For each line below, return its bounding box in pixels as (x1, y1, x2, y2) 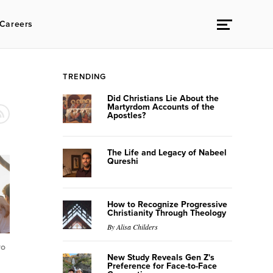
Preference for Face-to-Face (107, 261, 217, 271)
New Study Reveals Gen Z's (107, 252, 214, 263)
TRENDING (62, 72, 107, 82)
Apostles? (107, 110, 146, 121)
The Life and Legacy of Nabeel (107, 147, 227, 158)
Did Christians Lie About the (107, 93, 219, 104)
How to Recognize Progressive (107, 199, 227, 210)
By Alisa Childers (107, 222, 158, 232)
